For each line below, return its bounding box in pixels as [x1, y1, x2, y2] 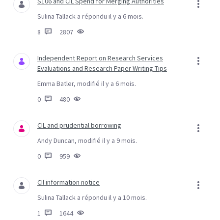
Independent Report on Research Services [37, 54, 163, 62]
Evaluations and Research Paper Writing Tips [37, 64, 167, 73]
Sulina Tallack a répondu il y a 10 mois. [37, 193, 147, 202]
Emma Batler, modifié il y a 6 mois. [37, 79, 136, 88]
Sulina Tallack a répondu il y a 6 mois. [37, 12, 143, 21]
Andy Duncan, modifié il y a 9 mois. [37, 136, 137, 145]
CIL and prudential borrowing [37, 121, 121, 130]
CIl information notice [37, 178, 100, 187]
